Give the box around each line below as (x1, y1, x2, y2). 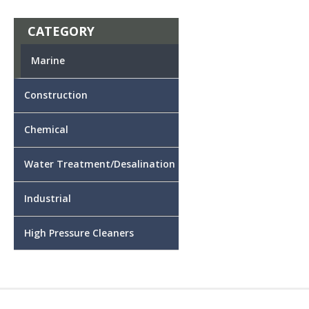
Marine (31, 53, 65, 67)
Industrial (24, 191, 71, 205)
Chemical (24, 122, 68, 136)
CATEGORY (28, 22, 94, 39)
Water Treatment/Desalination (24, 157, 175, 170)
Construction (24, 88, 88, 101)
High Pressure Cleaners (24, 226, 134, 239)
